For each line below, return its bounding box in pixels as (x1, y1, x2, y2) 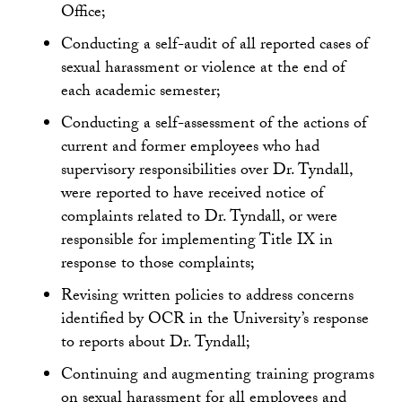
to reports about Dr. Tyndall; (61, 330, 250, 358)
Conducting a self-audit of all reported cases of (61, 32, 369, 60)
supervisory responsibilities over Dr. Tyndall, (61, 158, 353, 186)
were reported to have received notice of (61, 181, 324, 209)
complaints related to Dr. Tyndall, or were (61, 205, 337, 232)
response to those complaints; (61, 251, 255, 279)
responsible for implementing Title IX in (61, 228, 333, 256)
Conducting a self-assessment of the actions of (61, 111, 367, 139)
